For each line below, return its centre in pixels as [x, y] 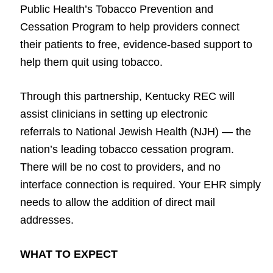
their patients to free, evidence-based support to [136, 44]
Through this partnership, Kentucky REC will [127, 96]
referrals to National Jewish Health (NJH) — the [136, 132]
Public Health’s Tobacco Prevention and [117, 9]
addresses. [47, 220]
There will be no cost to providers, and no [120, 167]
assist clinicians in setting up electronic [114, 114]
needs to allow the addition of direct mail [118, 202]
